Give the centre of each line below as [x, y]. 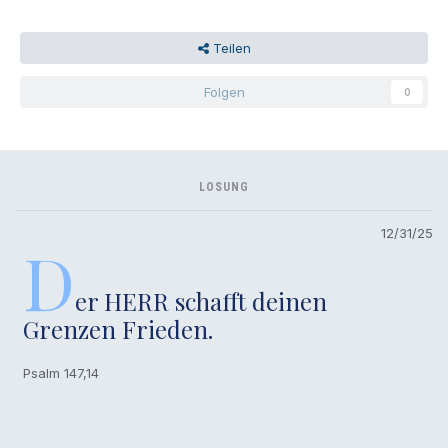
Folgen [224, 91]
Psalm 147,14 [65, 372]
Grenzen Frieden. [118, 328]
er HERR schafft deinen [201, 300]
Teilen [229, 47]
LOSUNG [224, 186]
